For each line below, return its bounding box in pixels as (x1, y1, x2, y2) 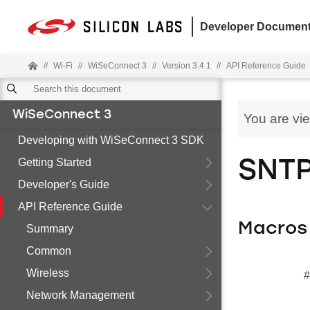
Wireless (26, 267, 69, 279)
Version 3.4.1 (162, 61, 211, 71)
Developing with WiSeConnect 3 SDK (18, 134, 204, 146)
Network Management (26, 289, 134, 301)
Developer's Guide (18, 179, 109, 190)
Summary (26, 223, 73, 235)
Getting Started (18, 156, 91, 168)
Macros (238, 220, 307, 239)
